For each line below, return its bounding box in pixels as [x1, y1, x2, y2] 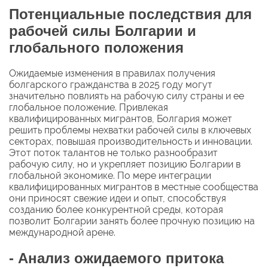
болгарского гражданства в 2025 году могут [9, 79, 212, 91]
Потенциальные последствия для [9, 5, 252, 23]
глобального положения [9, 38, 184, 56]
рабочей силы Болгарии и [9, 22, 196, 39]
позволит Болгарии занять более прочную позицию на [9, 215, 255, 227]
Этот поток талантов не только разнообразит [9, 147, 218, 159]
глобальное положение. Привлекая [9, 102, 168, 114]
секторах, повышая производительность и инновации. [9, 136, 252, 148]
